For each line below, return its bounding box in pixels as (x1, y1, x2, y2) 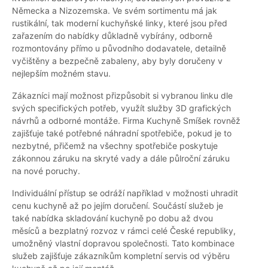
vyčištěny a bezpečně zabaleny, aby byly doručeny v (12, 56, 223, 66)
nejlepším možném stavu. (12, 68, 111, 79)
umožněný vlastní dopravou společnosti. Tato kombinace (12, 238, 234, 249)
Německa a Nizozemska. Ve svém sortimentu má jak (12, 5, 217, 16)
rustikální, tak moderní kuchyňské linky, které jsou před (12, 18, 227, 29)
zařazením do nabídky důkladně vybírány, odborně (12, 31, 212, 41)
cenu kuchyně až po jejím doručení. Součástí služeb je (12, 200, 223, 211)
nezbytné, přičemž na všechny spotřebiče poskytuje (12, 141, 218, 151)
